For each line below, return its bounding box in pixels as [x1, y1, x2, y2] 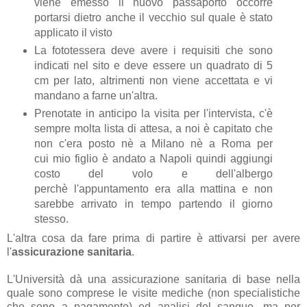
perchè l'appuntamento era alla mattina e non [34, 182, 273, 195]
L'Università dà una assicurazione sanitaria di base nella [7, 273, 300, 286]
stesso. [34, 212, 69, 225]
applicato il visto [34, 26, 112, 38]
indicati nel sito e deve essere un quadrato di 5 [34, 59, 273, 71]
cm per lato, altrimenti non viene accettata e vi [34, 74, 273, 86]
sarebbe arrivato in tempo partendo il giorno [34, 197, 273, 210]
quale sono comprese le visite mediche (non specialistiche [7, 287, 300, 299]
